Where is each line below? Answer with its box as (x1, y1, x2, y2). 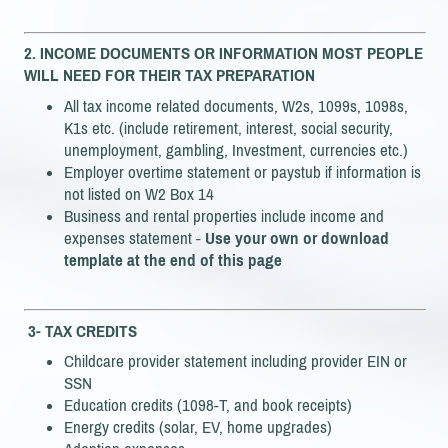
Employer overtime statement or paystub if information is (64, 161, 421, 182)
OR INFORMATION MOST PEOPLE (194, 43, 423, 64)
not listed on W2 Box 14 (64, 183, 214, 204)
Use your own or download (205, 227, 389, 248)
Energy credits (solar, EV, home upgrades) (64, 417, 332, 438)
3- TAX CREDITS (24, 320, 137, 341)
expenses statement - (64, 227, 205, 248)
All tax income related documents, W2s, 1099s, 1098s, (64, 95, 408, 116)
